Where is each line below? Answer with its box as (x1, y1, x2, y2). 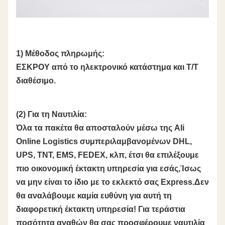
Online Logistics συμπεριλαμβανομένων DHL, (16, 137, 192, 146)
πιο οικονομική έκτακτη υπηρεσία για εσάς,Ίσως (16, 164, 201, 173)
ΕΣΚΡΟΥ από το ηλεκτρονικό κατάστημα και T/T (16, 63, 198, 72)
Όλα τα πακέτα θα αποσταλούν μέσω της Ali (16, 124, 184, 133)
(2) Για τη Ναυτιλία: (16, 110, 87, 119)
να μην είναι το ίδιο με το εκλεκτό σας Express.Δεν (16, 178, 209, 187)
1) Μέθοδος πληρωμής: (16, 49, 104, 58)
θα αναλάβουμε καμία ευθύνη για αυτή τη (16, 191, 172, 200)
